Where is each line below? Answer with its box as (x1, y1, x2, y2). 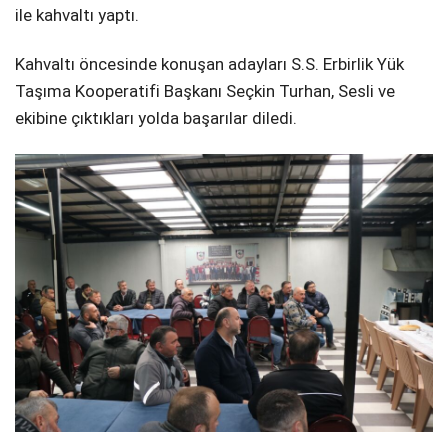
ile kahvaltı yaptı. (15, 4, 139, 25)
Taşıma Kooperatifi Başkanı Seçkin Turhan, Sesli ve (15, 80, 395, 101)
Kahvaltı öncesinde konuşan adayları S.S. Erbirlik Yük (15, 53, 404, 74)
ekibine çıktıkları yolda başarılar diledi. (15, 107, 297, 128)
